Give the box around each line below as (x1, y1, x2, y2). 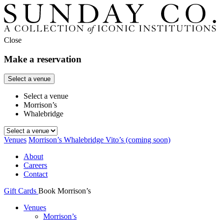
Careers (24, 161, 47, 170)
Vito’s (106, 136, 126, 144)
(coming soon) (126, 136, 170, 144)
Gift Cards (4, 187, 38, 195)
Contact (24, 170, 48, 179)
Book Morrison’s (38, 187, 91, 195)
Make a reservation (4, 54, 82, 64)
